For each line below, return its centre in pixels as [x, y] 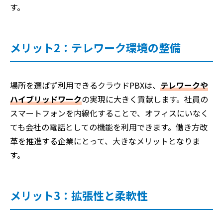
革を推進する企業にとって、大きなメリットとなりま [105, 141]
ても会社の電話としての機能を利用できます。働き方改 [109, 127]
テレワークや [184, 85]
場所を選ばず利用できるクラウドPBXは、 [85, 85]
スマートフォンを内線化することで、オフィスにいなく [109, 113]
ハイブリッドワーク [46, 99]
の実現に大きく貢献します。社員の [145, 99]
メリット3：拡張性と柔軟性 [79, 195]
